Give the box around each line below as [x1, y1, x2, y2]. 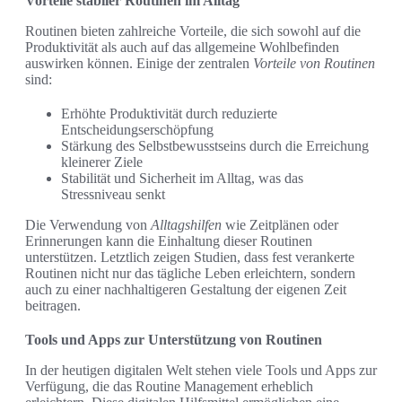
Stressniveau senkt [61, 187, 165, 203]
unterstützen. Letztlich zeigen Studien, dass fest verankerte [25, 249, 354, 266]
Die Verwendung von [25, 217, 151, 233]
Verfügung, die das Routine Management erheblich [25, 379, 313, 395]
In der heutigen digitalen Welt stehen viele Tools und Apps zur [25, 363, 377, 379]
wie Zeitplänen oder [222, 217, 338, 233]
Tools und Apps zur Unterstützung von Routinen [25, 332, 322, 348]
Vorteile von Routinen [253, 56, 375, 72]
